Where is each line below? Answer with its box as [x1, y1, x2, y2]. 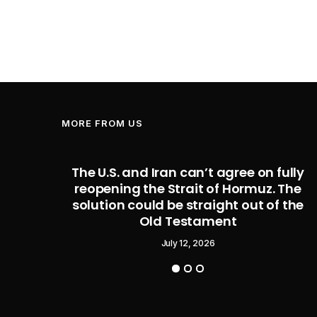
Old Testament [139, 212, 237, 230]
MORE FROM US [62, 117, 143, 129]
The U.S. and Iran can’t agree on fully [71, 163, 305, 181]
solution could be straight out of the [71, 195, 304, 214]
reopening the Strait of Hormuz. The [74, 179, 301, 197]
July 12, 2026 [161, 237, 215, 248]
